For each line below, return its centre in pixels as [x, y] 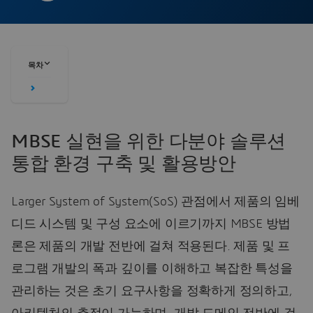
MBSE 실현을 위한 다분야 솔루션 [149, 141]
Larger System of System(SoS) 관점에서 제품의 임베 [155, 202]
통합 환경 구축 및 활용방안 [124, 163]
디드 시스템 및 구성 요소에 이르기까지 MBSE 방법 [151, 225]
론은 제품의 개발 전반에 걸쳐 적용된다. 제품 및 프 [151, 247]
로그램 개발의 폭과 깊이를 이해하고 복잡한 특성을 [152, 269]
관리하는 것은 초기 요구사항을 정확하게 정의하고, [152, 292]
